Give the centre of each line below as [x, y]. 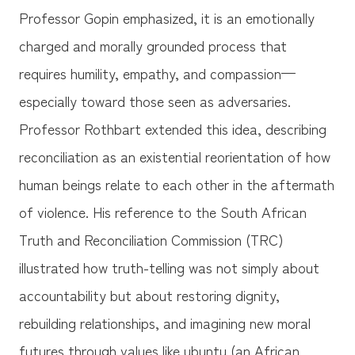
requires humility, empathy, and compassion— [157, 73]
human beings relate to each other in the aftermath [176, 184]
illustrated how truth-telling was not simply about [169, 267]
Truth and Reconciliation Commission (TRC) [151, 240]
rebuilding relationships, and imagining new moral [164, 323]
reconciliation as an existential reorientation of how [174, 157]
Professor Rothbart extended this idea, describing [172, 129]
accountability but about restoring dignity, [149, 295]
